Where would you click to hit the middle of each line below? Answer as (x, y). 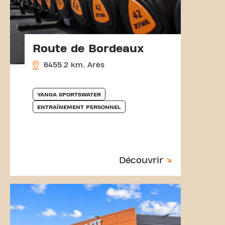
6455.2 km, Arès (73, 65)
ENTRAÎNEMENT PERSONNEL (79, 107)
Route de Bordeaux (88, 48)
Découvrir (141, 160)
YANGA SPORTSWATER (69, 94)
